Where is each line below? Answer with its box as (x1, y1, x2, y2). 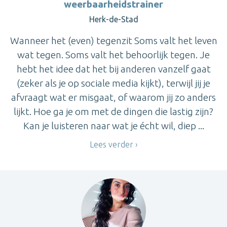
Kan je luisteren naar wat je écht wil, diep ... (23, 120, 204, 132)
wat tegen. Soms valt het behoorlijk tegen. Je (17, 49, 210, 61)
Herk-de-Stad (89, 15, 138, 24)
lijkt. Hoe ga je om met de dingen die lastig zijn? (14, 106, 213, 118)
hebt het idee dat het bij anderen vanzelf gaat (16, 63, 211, 75)
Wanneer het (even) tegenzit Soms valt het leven (10, 35, 217, 47)
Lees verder (90, 140, 133, 149)
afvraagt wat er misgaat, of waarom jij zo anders (11, 92, 216, 103)
